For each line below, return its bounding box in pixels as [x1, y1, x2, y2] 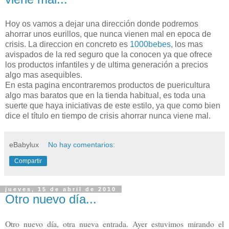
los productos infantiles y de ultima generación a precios [5, 60, 208, 69]
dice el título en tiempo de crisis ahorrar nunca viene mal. [5, 111, 211, 120]
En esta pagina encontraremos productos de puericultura [5, 80, 210, 89]
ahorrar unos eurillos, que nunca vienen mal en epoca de [5, 29, 211, 38]
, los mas [171, 39, 203, 49]
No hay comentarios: [48, 140, 116, 149]
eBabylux [9, 140, 39, 149]
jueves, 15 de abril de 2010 [5, 186, 117, 192]
